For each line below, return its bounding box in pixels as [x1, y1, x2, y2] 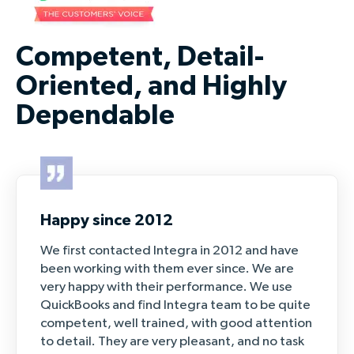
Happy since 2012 [40, 212, 173, 228]
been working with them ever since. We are [40, 262, 294, 276]
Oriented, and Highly [16, 72, 287, 100]
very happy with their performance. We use [40, 280, 292, 294]
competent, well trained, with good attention [40, 316, 312, 330]
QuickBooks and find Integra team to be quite [40, 298, 311, 312]
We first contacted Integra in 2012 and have [40, 243, 299, 258]
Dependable [16, 101, 175, 130]
